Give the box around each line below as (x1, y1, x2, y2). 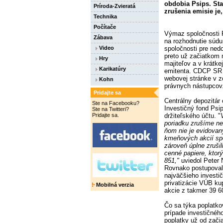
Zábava (94, 34, 112, 40)
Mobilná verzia (95, 182, 134, 188)
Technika (94, 13, 117, 19)
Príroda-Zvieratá (94, 3, 135, 9)
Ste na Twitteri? (92, 106, 129, 112)
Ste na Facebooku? (92, 100, 139, 106)
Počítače (94, 24, 116, 30)
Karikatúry (98, 66, 126, 72)
